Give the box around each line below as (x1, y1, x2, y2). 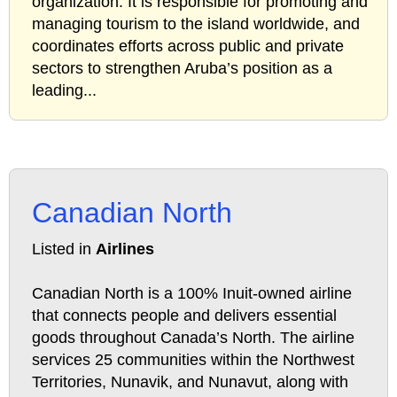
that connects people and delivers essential (32, 307, 337, 325)
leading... (32, 82, 97, 100)
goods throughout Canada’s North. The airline (32, 329, 354, 347)
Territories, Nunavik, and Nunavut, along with (32, 373, 348, 392)
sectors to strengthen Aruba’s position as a (32, 59, 332, 78)
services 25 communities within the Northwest (32, 351, 354, 370)
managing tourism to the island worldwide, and (32, 15, 360, 34)
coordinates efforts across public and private (32, 37, 344, 56)
